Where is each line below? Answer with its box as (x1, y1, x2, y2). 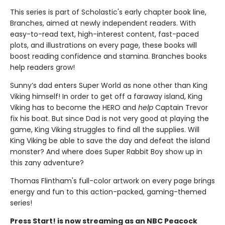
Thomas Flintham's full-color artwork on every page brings (10, 176, 215, 186)
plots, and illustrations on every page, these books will (10, 40, 197, 50)
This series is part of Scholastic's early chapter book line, (10, 7, 206, 17)
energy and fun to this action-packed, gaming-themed (10, 187, 206, 197)
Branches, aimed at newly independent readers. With (10, 18, 196, 28)
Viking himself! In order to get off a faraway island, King (10, 91, 202, 101)
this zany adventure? (10, 158, 84, 168)
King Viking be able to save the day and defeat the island (10, 136, 210, 146)
